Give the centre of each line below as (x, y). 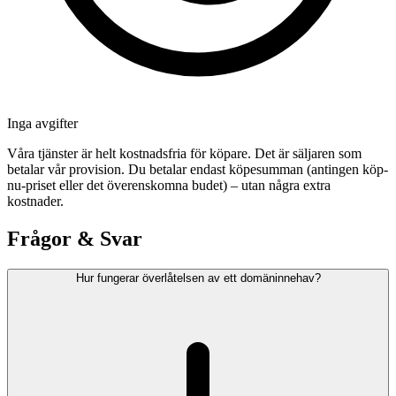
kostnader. (35, 202)
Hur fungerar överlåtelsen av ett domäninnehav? (198, 278)
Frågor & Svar (75, 239)
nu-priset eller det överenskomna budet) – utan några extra (169, 186)
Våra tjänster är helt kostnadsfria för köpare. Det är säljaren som (184, 154)
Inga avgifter (42, 124)
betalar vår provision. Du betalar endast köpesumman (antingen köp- (198, 170)
